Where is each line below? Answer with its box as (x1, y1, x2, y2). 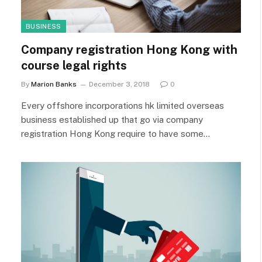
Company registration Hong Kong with (21, 42, 237, 57)
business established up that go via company (21, 114, 203, 125)
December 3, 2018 (89, 80, 150, 88)
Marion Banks (31, 80, 77, 88)
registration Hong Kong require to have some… (21, 128, 210, 139)
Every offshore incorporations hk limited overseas (21, 100, 224, 111)
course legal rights (21, 58, 127, 73)
